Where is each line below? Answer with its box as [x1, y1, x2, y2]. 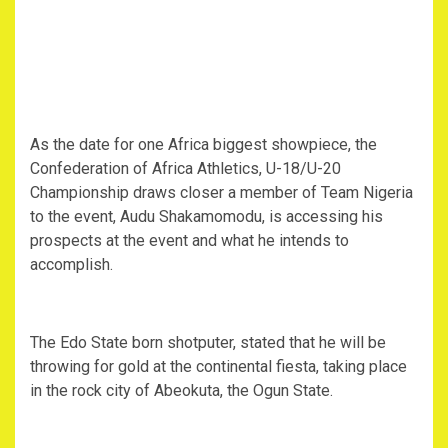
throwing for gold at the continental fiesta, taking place [30, 357, 407, 377]
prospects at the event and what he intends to [30, 231, 349, 251]
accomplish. [30, 255, 113, 275]
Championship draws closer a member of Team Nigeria [30, 183, 413, 203]
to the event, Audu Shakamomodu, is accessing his [30, 207, 383, 227]
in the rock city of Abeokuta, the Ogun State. [30, 381, 333, 401]
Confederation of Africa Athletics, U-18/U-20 [30, 159, 341, 179]
